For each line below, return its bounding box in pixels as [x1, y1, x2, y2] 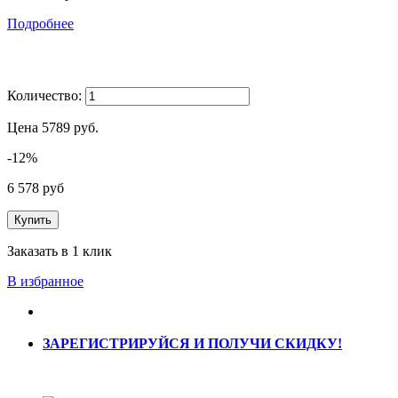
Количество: [7, 87, 82, 103]
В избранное [7, 273, 84, 289]
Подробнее [7, 15, 74, 31]
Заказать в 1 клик [7, 243, 112, 259]
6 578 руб [7, 179, 64, 195]
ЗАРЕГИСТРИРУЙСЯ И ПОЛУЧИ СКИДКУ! [43, 335, 342, 351]
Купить [14, 212, 52, 227]
